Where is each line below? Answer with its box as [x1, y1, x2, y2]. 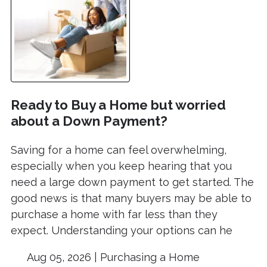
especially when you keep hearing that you [11, 160, 232, 173]
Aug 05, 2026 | [24, 251, 100, 264]
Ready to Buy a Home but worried [11, 97, 226, 113]
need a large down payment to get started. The [11, 176, 254, 189]
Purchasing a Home [100, 251, 200, 264]
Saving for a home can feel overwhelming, [11, 144, 226, 157]
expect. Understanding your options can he [11, 224, 232, 237]
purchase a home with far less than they [11, 208, 218, 221]
